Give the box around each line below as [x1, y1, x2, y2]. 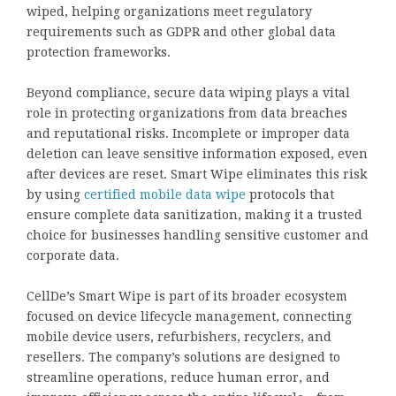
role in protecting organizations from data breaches [27, 106, 347, 121]
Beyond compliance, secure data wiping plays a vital [27, 86, 350, 101]
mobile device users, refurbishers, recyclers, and [27, 330, 331, 345]
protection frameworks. [27, 45, 171, 60]
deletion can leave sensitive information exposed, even [27, 147, 368, 162]
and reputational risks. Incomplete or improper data [27, 126, 350, 141]
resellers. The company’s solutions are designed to [27, 350, 340, 365]
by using [27, 187, 80, 202]
